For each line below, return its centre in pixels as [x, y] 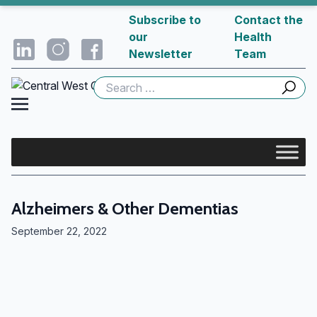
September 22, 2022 [59, 231]
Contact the [269, 20]
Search [111, 84]
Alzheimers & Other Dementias [125, 208]
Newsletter [161, 54]
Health [253, 37]
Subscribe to [165, 20]
